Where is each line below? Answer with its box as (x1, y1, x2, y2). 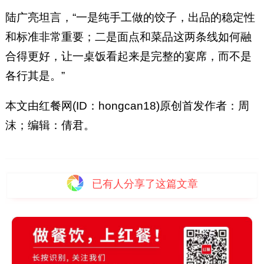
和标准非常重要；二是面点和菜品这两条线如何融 (5, 30, 252, 43)
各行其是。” (5, 69, 65, 82)
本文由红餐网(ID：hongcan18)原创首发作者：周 (5, 99, 249, 112)
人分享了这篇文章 (113, 177, 199, 190)
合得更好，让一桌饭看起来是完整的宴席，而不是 (5, 49, 252, 62)
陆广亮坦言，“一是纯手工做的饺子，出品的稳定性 (5, 11, 255, 24)
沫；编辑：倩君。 (5, 118, 95, 131)
